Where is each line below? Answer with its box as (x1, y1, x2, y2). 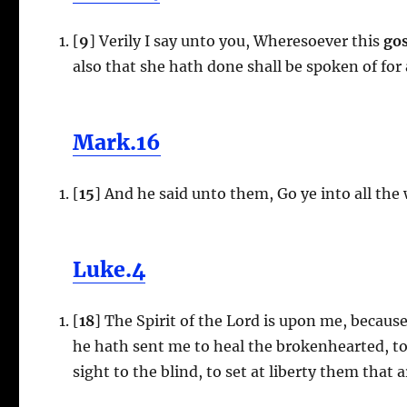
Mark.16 (73, 128, 162, 155)
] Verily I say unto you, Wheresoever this (89, 31, 381, 50)
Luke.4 (73, 255, 146, 283)
